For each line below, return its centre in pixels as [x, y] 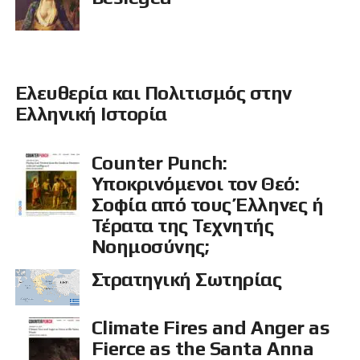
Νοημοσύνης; [150, 247]
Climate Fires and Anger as [211, 328]
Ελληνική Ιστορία [91, 114]
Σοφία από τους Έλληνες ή [207, 205]
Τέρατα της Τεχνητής [182, 226]
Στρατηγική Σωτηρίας [186, 280]
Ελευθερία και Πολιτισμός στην [153, 93]
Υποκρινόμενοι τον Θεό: [195, 184]
